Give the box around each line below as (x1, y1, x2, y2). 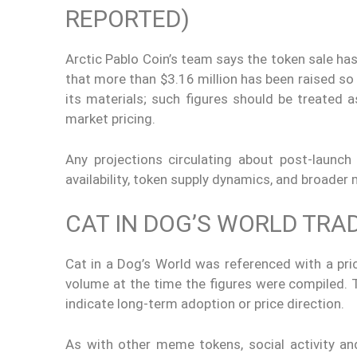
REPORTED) (65, 5, 190, 33)
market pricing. (65, 111, 155, 127)
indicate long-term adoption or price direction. (65, 296, 344, 312)
